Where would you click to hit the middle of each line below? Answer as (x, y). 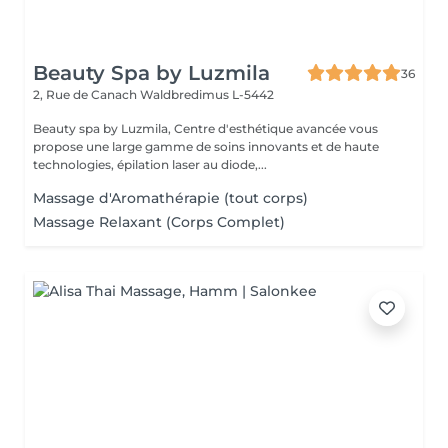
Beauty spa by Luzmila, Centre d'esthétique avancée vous (205, 128)
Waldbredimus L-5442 (207, 94)
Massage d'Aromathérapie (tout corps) (170, 198)
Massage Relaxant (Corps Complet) (159, 222)
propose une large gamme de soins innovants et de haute (206, 146)
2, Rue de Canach (86, 94)
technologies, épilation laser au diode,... (150, 164)
